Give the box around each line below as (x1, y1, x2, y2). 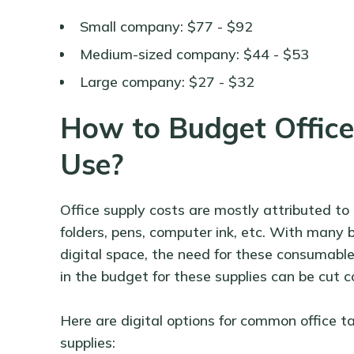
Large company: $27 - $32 (79, 73, 254, 92)
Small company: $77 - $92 (79, 17, 253, 36)
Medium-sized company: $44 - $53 (79, 45, 309, 64)
